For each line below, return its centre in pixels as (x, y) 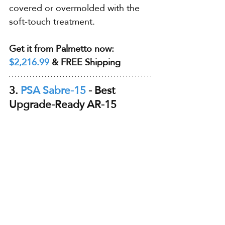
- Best (102, 90)
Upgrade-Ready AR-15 (63, 104)
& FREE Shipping (85, 62)
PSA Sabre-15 (53, 90)
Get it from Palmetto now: (63, 48)
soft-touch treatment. (52, 21)
